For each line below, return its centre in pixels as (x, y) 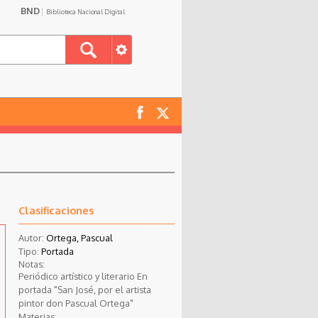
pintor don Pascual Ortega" (76, 303)
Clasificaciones (56, 210)
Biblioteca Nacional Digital (86, 12)
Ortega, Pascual (79, 237)
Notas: (31, 264)
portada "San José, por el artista (84, 289)
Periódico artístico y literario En (83, 276)
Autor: (32, 237)
